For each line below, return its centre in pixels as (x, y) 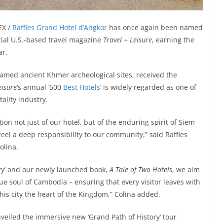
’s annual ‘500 (40, 87)
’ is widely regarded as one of (148, 87)
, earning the (173, 40)
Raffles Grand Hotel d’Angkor (60, 28)
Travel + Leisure (128, 40)
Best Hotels (82, 87)
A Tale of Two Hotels (141, 170)
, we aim (186, 170)
